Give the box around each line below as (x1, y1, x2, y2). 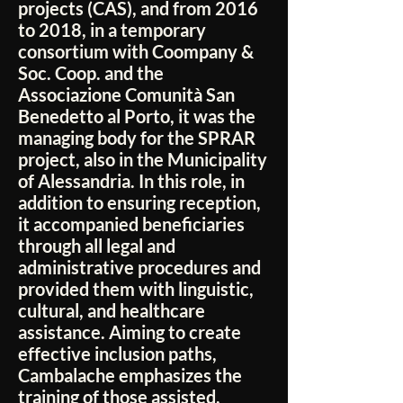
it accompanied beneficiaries (18, 213, 245, 236)
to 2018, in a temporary (18, 19, 206, 41)
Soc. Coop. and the (18, 62, 164, 85)
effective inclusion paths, (18, 343, 217, 365)
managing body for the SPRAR (18, 127, 255, 149)
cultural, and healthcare (18, 300, 205, 322)
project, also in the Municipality (18, 148, 267, 171)
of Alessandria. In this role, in (18, 170, 245, 193)
